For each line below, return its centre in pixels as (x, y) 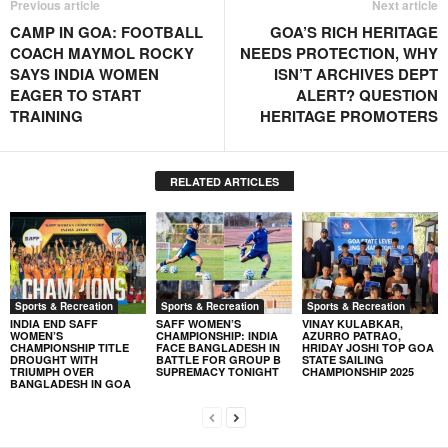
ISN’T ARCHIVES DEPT (356, 74)
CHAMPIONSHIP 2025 (357, 371)
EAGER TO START (75, 95)
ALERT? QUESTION (367, 95)
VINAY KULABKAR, (352, 323)
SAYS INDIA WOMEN (84, 74)
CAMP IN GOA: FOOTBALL (106, 32)
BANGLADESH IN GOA (70, 383)
